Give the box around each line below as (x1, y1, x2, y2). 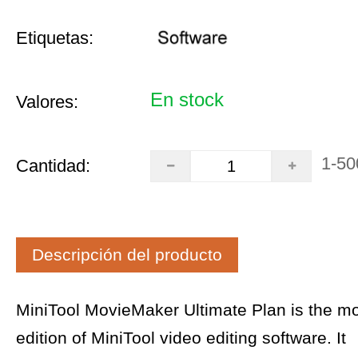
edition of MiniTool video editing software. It (16, 328, 346, 348)
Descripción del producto (32, 245, 222, 265)
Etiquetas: (16, 28, 93, 48)
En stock (150, 89, 224, 110)
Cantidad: (16, 156, 90, 176)
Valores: (16, 92, 78, 112)
